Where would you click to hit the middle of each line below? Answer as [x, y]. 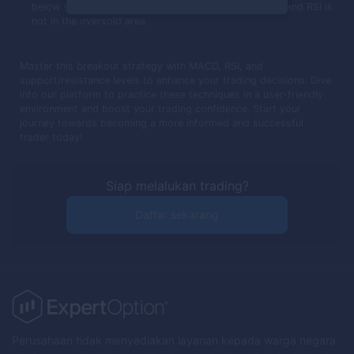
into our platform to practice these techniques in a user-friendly [171, 95]
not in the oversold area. [90, 21]
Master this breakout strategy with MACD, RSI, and [141, 66]
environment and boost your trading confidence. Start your [160, 109]
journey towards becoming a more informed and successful [162, 123]
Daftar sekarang [177, 215]
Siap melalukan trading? [177, 186]
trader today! [51, 137]
